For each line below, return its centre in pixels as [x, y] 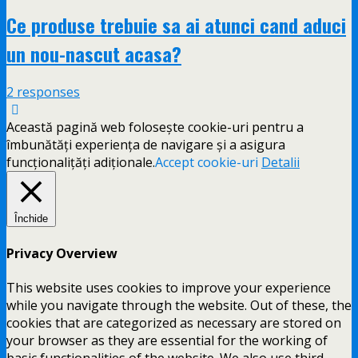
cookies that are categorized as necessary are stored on [174, 322]
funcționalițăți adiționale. [81, 163]
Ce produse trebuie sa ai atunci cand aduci [176, 24]
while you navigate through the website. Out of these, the [179, 305]
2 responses [43, 92]
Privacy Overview [62, 253]
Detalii [280, 163]
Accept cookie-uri [207, 163]
